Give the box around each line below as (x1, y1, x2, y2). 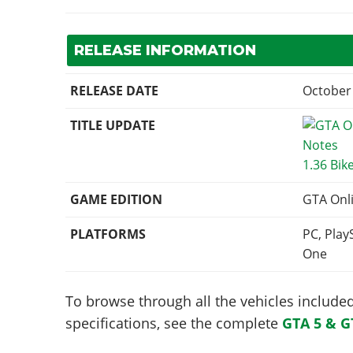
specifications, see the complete (65, 313, 282, 333)
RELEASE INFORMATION (73, 42, 256, 60)
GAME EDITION (70, 191, 163, 209)
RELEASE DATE (70, 82, 159, 100)
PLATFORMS (70, 225, 147, 243)
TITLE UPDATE (70, 117, 156, 135)
